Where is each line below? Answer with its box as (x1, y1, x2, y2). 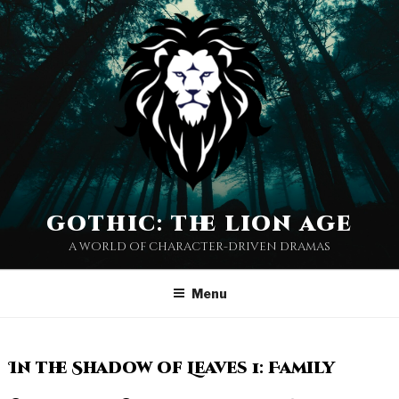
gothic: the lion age (46, 210, 353, 239)
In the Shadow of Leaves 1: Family (9, 356, 335, 379)
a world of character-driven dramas (69, 239, 330, 255)
